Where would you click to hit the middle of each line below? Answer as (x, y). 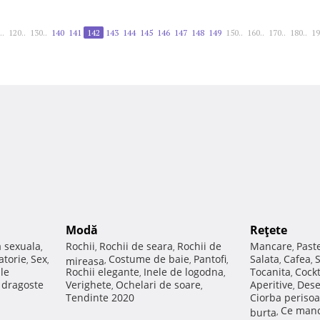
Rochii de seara (136, 246)
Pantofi (210, 259)
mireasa (85, 260)
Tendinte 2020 (100, 298)
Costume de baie (149, 259)
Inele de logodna (184, 272)
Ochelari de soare (158, 285)
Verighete (89, 285)
